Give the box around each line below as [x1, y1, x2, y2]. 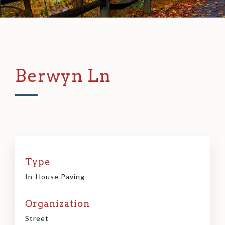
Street [25, 214, 49, 223]
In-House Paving [25, 172, 85, 181]
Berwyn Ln [15, 65, 111, 86]
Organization [25, 198, 90, 209]
